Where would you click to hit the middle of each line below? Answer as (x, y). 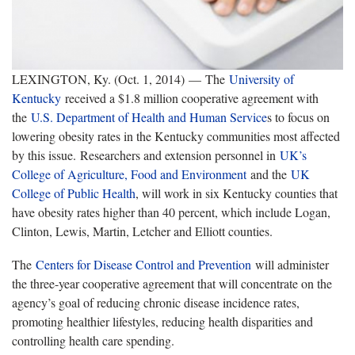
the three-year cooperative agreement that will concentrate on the (172, 283)
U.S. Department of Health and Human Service (149, 116)
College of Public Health (74, 193)
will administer (292, 264)
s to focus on (298, 116)
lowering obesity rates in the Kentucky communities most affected (176, 136)
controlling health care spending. (93, 340)
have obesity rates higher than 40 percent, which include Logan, (171, 212)
